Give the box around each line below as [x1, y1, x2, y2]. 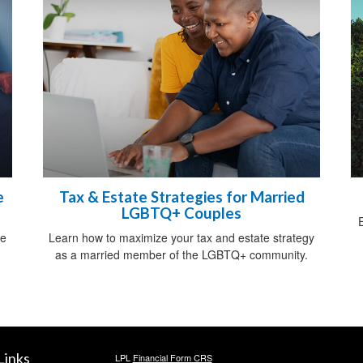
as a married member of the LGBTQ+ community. [55, 246, 308, 263]
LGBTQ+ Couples [122, 204, 241, 223]
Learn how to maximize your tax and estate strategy [49, 229, 314, 246]
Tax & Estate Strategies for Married [58, 188, 305, 207]
